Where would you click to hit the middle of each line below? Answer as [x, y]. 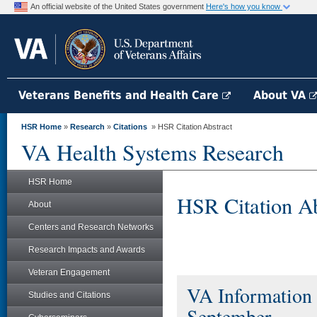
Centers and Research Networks [91, 227]
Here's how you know [244, 6]
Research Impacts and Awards [87, 250]
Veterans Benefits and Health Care [120, 95]
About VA [281, 95]
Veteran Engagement [69, 272]
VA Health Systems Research [152, 152]
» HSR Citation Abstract [190, 127]
